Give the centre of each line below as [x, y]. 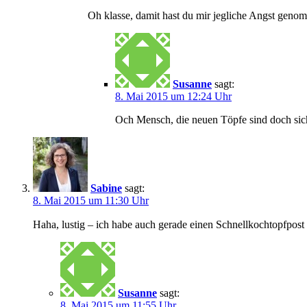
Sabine [106, 188]
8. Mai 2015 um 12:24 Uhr [173, 96]
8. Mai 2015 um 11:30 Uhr [91, 200]
